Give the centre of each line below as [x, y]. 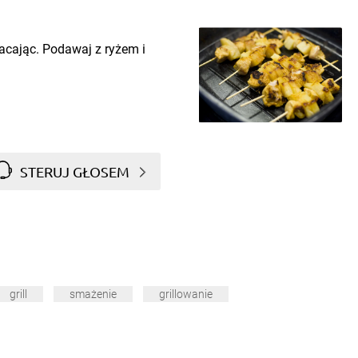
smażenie [93, 294]
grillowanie [186, 294]
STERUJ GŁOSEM [74, 171]
